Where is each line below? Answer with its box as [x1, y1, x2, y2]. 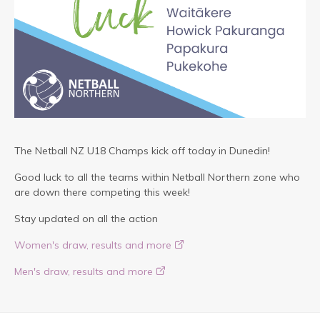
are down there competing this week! [14, 186, 190, 199]
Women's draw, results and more [14, 239, 171, 252]
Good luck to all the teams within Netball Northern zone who [14, 171, 300, 184]
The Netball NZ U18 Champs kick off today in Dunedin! [14, 144, 270, 158]
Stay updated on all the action [14, 212, 161, 226]
